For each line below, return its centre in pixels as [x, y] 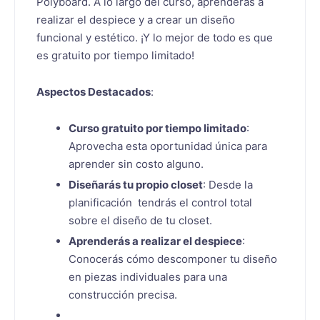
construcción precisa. [123, 295]
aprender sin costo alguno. [136, 164]
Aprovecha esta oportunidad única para [168, 146]
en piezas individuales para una [148, 277]
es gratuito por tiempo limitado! [115, 55]
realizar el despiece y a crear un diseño [136, 19]
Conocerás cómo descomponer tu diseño [173, 259]
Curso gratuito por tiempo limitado [157, 129]
